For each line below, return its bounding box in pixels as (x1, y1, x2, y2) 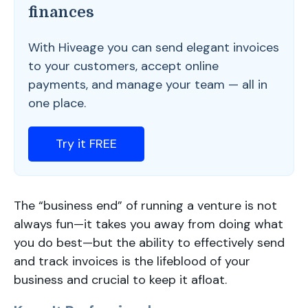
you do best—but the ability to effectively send (14, 234, 285, 251)
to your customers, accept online (28, 58, 219, 74)
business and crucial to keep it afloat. (14, 272, 227, 288)
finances (28, 3, 94, 21)
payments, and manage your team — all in (28, 76, 267, 93)
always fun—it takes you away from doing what (14, 216, 283, 232)
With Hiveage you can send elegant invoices (28, 39, 279, 56)
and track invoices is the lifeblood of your (14, 253, 250, 269)
